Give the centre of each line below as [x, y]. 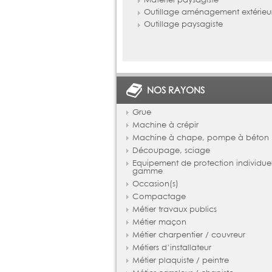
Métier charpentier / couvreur [189, 235]
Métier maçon [159, 222]
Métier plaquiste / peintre [180, 260]
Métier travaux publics [174, 209]
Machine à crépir [165, 125]
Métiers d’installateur [172, 247]
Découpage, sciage [171, 150]
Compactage [159, 196]
